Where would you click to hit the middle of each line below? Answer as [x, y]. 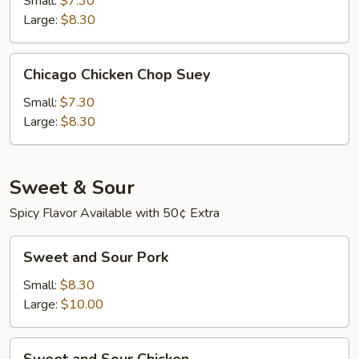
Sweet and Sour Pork [96, 257]
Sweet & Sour [72, 188]
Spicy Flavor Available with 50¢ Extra [115, 213]
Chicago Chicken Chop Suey [117, 75]
